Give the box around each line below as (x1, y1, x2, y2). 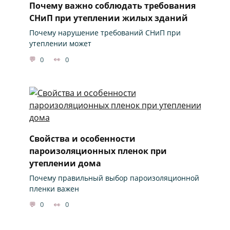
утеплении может (29, 39, 91, 49)
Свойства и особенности (29, 132, 136, 144)
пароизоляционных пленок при (29, 145, 167, 157)
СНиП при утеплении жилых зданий (29, 12, 188, 24)
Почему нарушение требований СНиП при (29, 28, 181, 38)
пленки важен (29, 183, 79, 194)
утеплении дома (29, 157, 101, 169)
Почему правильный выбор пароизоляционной (29, 172, 199, 183)
